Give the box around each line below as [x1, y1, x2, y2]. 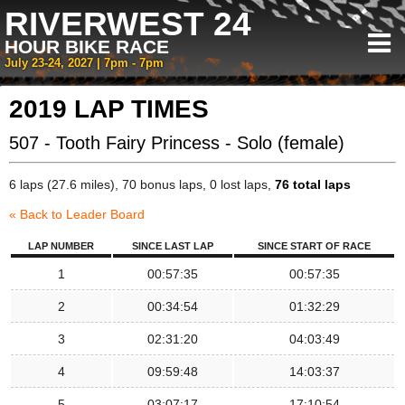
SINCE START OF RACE [258, 240, 371, 251]
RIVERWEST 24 [5, 5, 251, 42]
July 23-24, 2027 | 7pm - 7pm [5, 57, 164, 70]
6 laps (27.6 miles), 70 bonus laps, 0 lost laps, [9, 177, 275, 192]
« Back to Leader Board [9, 207, 145, 221]
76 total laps [275, 177, 351, 192]
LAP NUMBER [28, 240, 94, 251]
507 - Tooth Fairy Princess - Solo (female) [9, 133, 344, 153]
